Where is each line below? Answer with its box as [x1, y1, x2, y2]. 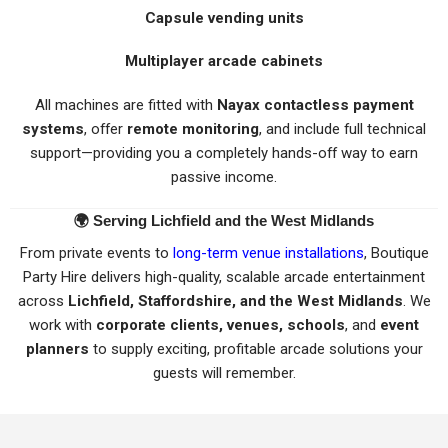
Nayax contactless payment [216, 95, 414, 114]
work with [29, 315, 96, 334]
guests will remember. [152, 363, 296, 382]
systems [22, 119, 84, 138]
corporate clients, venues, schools [96, 315, 345, 334]
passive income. [171, 167, 277, 186]
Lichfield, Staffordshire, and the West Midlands [67, 291, 403, 310]
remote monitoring [127, 119, 259, 138]
